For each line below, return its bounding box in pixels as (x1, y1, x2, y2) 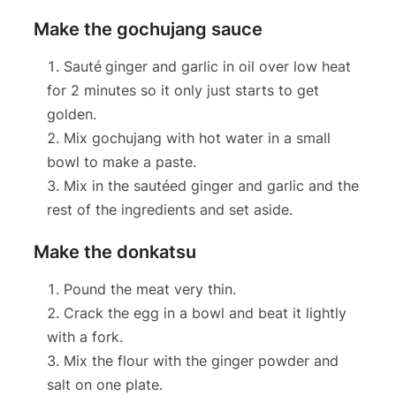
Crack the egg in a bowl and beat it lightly (63, 303, 346, 322)
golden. (46, 104, 96, 123)
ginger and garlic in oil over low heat (104, 57, 351, 75)
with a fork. (46, 327, 123, 346)
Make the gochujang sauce (33, 18, 263, 40)
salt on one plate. (46, 375, 163, 393)
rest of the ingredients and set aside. (46, 200, 293, 218)
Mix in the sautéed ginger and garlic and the (63, 176, 359, 194)
